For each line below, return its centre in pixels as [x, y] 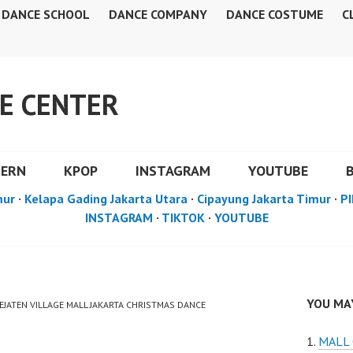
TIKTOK [183, 217]
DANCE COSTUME [275, 14]
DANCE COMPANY [158, 14]
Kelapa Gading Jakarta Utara [106, 199]
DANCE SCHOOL [46, 14]
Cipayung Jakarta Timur [264, 199]
